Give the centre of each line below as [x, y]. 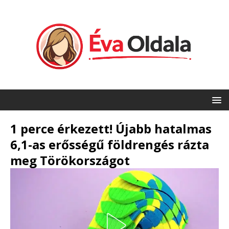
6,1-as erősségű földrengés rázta [110, 145]
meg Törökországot [70, 161]
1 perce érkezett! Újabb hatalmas [111, 129]
